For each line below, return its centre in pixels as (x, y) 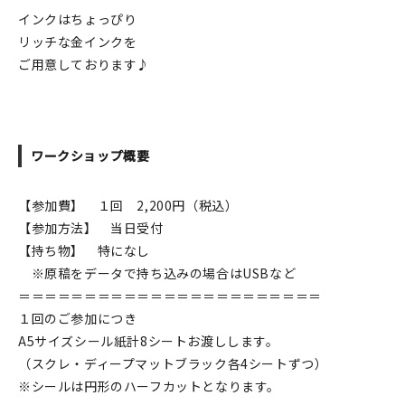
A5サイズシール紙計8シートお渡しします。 (149, 341)
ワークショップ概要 (90, 156)
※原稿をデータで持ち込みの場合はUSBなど (157, 273)
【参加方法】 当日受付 (91, 228)
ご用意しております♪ (84, 65)
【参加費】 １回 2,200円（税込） (128, 206)
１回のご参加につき (78, 319)
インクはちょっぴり (78, 19)
